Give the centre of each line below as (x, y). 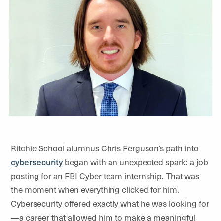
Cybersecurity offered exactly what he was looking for (110, 203)
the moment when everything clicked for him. (95, 189)
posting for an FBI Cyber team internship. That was (105, 176)
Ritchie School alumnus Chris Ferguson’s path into (105, 148)
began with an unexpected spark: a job (135, 162)
